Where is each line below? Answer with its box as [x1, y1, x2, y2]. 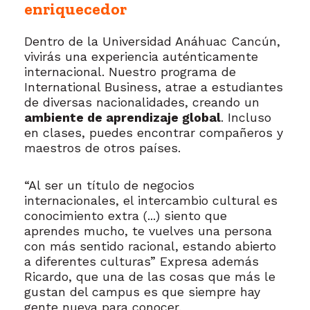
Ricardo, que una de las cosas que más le [24, 269, 275, 284]
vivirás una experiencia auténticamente [24, 49, 258, 64]
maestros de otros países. [24, 140, 185, 156]
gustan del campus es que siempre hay [24, 284, 260, 300]
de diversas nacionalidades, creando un [24, 95, 259, 110]
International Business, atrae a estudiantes [24, 80, 283, 95]
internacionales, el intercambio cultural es [24, 193, 277, 208]
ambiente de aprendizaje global [24, 110, 221, 125]
